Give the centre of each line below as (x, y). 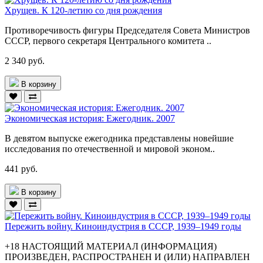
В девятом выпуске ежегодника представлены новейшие (119, 138)
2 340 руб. (25, 60)
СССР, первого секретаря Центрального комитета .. (108, 41)
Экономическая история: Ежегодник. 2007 (90, 118)
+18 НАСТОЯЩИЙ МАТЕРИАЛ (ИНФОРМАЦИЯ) (111, 246)
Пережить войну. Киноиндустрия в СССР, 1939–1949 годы (123, 226)
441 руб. (21, 168)
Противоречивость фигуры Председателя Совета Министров (127, 30)
